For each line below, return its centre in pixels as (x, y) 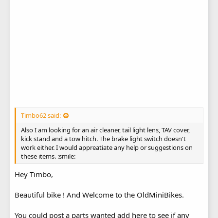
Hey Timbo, (34, 174)
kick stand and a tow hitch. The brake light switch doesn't (103, 139)
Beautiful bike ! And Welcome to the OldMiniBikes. (99, 195)
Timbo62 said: (41, 116)
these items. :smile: (48, 156)
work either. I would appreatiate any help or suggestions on (107, 148)
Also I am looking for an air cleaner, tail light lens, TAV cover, (105, 130)
